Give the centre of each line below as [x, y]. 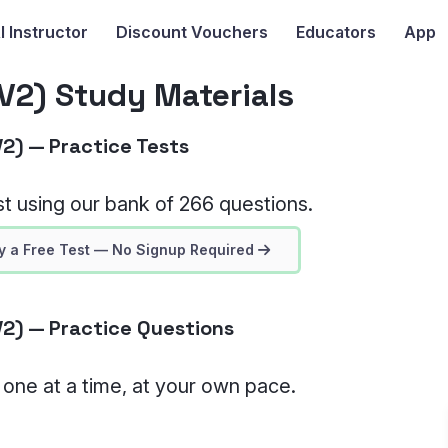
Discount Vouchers [191, 32]
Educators [335, 32]
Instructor [46, 32]
